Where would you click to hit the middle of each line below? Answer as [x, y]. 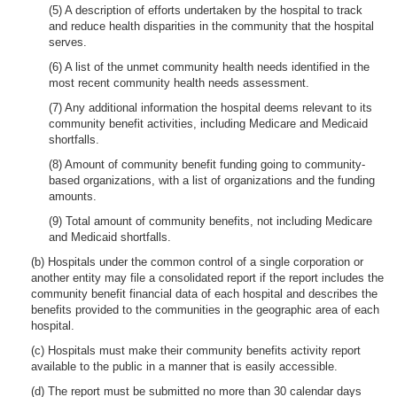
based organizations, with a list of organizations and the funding [212, 180]
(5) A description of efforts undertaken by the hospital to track [206, 10]
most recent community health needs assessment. [179, 83]
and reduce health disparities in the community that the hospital [211, 26]
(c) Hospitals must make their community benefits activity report [196, 350]
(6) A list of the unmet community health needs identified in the [209, 67]
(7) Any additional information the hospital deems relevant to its [210, 108]
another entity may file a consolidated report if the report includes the [207, 278]
